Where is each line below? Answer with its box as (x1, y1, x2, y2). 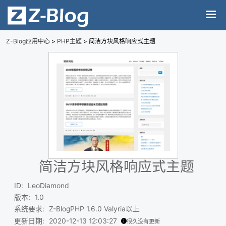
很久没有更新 (126, 217, 160, 225)
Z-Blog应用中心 (6, 37, 50, 45)
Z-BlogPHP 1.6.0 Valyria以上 (48, 205, 140, 213)
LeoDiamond (27, 181, 69, 190)
